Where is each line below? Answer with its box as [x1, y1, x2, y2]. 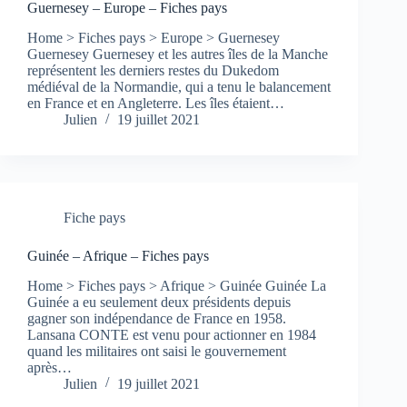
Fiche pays [64, 210, 125, 226]
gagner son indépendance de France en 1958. [27, 310, 286, 326]
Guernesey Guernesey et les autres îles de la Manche [27, 46, 328, 63]
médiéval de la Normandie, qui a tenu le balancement [27, 79, 331, 95]
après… [27, 359, 72, 375]
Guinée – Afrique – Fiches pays [27, 248, 209, 264]
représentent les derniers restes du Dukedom [27, 63, 279, 79]
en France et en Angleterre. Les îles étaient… [27, 95, 284, 112]
